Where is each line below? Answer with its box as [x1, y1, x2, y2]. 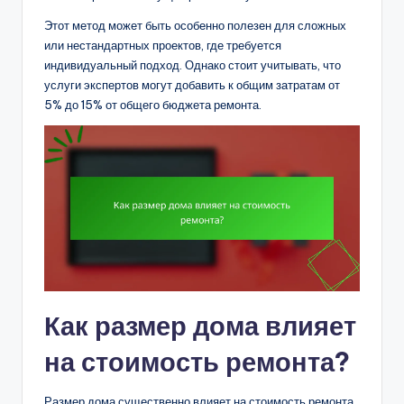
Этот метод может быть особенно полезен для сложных [44, 17, 346, 32]
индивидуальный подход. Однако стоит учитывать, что [44, 57, 341, 72]
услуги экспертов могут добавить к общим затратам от [44, 77, 340, 92]
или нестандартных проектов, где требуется [44, 37, 281, 52]
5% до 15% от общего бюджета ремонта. [44, 96, 262, 112]
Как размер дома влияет [44, 308, 356, 343]
